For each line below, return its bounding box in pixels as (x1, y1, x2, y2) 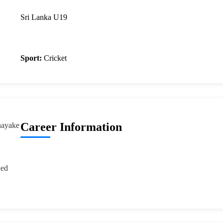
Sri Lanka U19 (20, 13, 67, 22)
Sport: (20, 54, 42, 63)
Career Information (20, 120, 122, 134)
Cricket (41, 54, 67, 63)
